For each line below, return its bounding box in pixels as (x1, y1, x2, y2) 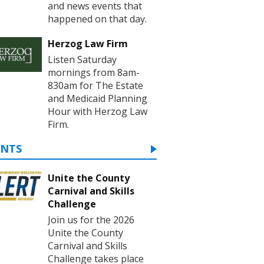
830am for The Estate (48, 78, 143, 92)
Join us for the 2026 (48, 213, 134, 226)
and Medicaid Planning (48, 91, 147, 105)
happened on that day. (48, 12, 147, 25)
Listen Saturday (48, 52, 117, 66)
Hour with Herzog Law (48, 104, 147, 118)
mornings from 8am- (48, 65, 140, 79)
